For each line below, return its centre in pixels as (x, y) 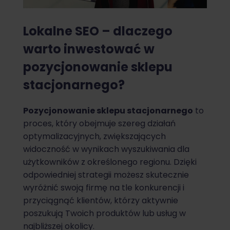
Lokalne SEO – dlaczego (98, 31)
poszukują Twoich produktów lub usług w (104, 214)
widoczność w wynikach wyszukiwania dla (106, 149)
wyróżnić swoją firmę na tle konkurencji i (104, 188)
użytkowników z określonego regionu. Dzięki (110, 162)
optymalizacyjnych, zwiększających (94, 137)
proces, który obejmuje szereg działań (99, 124)
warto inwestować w (89, 49)
